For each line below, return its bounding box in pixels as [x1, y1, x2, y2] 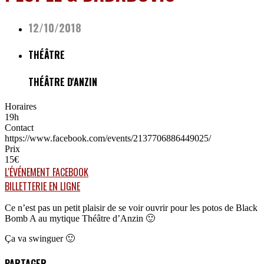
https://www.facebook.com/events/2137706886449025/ [5, 133, 211, 143]
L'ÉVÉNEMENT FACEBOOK [5, 164, 88, 179]
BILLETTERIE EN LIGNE [5, 179, 80, 193]
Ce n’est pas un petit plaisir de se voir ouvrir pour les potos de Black [5, 202, 258, 213]
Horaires [5, 101, 37, 111]
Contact [5, 122, 34, 133]
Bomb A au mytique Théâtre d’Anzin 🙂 [5, 213, 155, 223]
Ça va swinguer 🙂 [5, 233, 75, 243]
